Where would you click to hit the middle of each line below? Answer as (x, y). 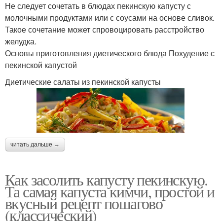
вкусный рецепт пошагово (84, 203)
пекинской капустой (41, 65)
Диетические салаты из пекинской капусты (83, 81)
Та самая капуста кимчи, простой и (110, 191)
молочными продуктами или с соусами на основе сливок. (110, 17)
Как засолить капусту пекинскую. (106, 180)
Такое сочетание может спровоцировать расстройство (105, 29)
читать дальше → (35, 145)
